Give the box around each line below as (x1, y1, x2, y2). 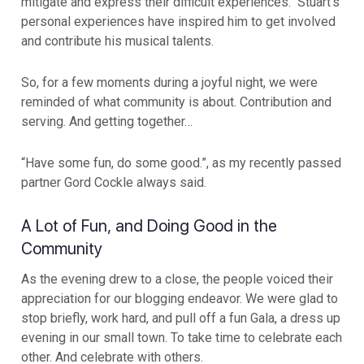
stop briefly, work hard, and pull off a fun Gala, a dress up (21, 310, 340, 327)
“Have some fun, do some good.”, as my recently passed (21, 154, 341, 171)
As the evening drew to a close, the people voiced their (21, 271, 333, 288)
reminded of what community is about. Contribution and (21, 93, 331, 110)
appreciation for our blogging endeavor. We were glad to (21, 291, 338, 307)
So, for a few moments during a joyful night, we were (21, 74, 318, 90)
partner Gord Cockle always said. (21, 174, 206, 190)
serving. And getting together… (21, 113, 193, 129)
